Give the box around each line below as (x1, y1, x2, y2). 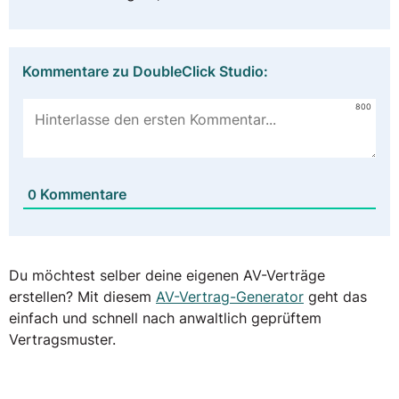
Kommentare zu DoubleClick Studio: (22, 61, 268, 80)
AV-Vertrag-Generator (156, 287, 304, 305)
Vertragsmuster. (9, 330, 116, 348)
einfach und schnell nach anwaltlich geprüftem (9, 308, 322, 327)
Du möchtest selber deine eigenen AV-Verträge (9, 265, 325, 284)
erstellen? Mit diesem (9, 287, 156, 305)
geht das (304, 287, 367, 305)
